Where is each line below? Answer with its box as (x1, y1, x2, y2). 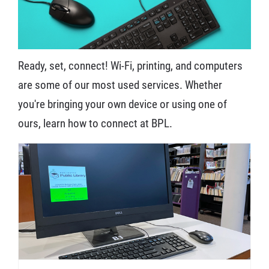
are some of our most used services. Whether (18, 78, 222, 92)
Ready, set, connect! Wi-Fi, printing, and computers (18, 59, 243, 73)
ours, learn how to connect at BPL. (18, 116, 172, 131)
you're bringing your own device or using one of (18, 97, 227, 112)
